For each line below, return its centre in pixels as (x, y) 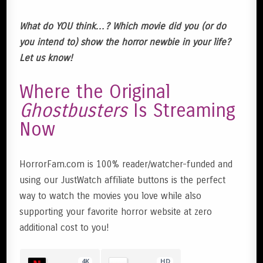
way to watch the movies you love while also (111, 196)
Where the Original (95, 92)
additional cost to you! (65, 228)
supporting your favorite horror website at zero (116, 212)
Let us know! (46, 58)
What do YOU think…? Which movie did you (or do (123, 26)
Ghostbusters (77, 111)
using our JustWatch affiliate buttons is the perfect (123, 180)
